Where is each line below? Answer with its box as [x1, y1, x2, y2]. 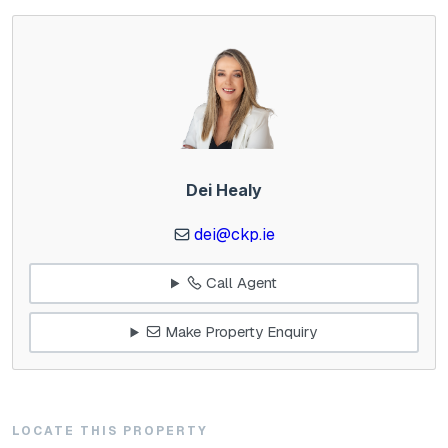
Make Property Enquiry [161, 322, 318, 342]
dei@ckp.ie [193, 223, 275, 245]
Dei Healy [186, 179, 262, 200]
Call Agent [201, 273, 277, 293]
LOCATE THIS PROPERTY [12, 422, 208, 439]
